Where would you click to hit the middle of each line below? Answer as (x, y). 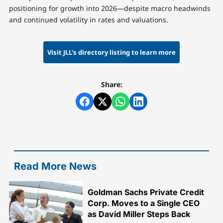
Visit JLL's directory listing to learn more (111, 52)
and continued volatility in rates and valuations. (88, 20)
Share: (111, 85)
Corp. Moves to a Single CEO (144, 203)
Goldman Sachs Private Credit (146, 192)
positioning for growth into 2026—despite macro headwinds (110, 8)
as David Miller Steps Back (139, 214)
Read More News (55, 167)
